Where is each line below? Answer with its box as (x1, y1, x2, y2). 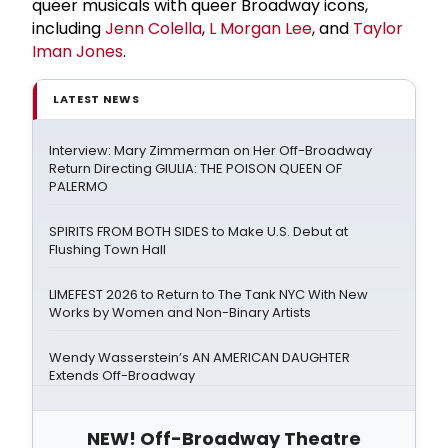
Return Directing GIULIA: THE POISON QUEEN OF (49, 158, 342, 178)
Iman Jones (32, 39, 123, 63)
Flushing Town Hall (49, 239, 166, 259)
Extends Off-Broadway (49, 365, 195, 385)
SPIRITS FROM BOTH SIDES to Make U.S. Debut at (49, 221, 348, 241)
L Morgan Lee (209, 16, 312, 40)
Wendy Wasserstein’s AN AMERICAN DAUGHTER (49, 347, 350, 367)
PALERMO (49, 176, 108, 196)
